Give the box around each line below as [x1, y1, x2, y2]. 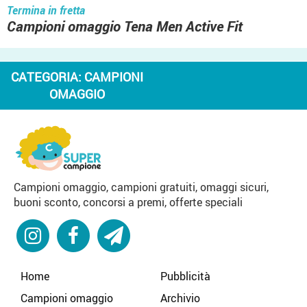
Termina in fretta [7, 3, 85, 19]
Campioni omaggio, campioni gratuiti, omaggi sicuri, [14, 179, 269, 195]
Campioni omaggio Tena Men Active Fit [7, 16, 243, 36]
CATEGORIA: [10, 69, 84, 86]
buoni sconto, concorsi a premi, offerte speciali [14, 194, 243, 210]
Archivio [160, 290, 200, 306]
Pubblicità [160, 268, 210, 284]
